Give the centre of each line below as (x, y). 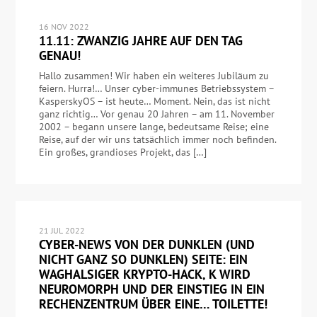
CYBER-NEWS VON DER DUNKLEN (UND (146, 244)
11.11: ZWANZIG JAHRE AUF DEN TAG (140, 41)
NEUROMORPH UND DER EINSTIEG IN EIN (151, 289)
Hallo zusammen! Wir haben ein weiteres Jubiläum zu (154, 76)
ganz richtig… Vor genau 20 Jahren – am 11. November (156, 114)
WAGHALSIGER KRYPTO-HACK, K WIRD (144, 274)
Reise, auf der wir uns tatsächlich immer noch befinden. (157, 140)
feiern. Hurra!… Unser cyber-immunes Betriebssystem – (156, 89)
